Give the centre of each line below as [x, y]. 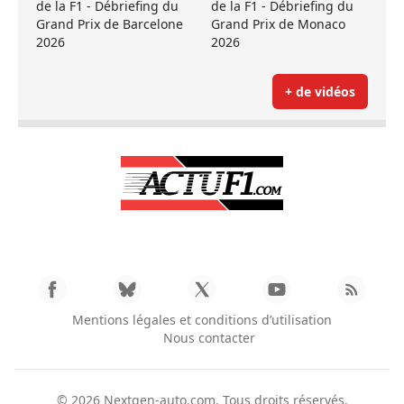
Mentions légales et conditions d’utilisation [202, 319]
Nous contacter [209, 337]
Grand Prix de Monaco [278, 23]
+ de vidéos [320, 91]
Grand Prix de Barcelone [110, 23]
